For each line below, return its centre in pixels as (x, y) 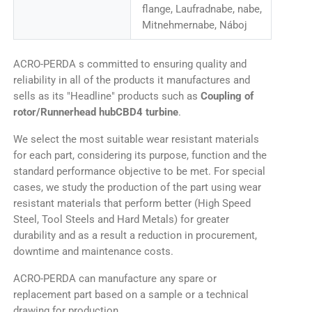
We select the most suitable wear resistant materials (136, 139)
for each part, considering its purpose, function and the (140, 155)
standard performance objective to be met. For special (139, 171)
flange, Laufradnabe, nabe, (202, 9)
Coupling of (227, 96)
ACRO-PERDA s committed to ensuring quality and (130, 64)
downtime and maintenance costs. (93, 251)
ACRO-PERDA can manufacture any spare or (115, 279)
